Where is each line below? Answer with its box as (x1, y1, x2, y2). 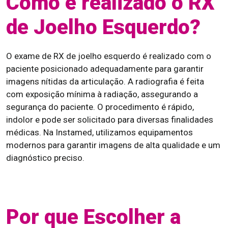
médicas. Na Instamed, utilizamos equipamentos (6, 127, 193, 137)
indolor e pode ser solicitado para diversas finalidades (6, 115, 213, 125)
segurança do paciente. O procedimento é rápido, (6, 102, 194, 112)
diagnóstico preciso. (6, 153, 84, 163)
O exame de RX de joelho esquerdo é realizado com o (6, 51, 211, 61)
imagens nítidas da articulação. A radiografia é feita (6, 76, 204, 87)
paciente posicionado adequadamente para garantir (6, 64, 204, 74)
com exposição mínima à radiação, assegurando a (6, 89, 198, 99)
